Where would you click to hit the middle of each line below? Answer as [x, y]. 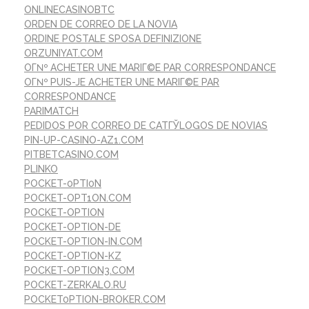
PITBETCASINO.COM [71, 154]
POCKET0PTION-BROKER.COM [95, 299]
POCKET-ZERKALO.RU [75, 285]
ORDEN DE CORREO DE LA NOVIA [101, 24]
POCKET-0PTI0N [63, 183]
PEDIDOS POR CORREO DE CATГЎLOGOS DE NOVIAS [146, 125]
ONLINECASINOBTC [69, 9]
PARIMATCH [51, 111]
